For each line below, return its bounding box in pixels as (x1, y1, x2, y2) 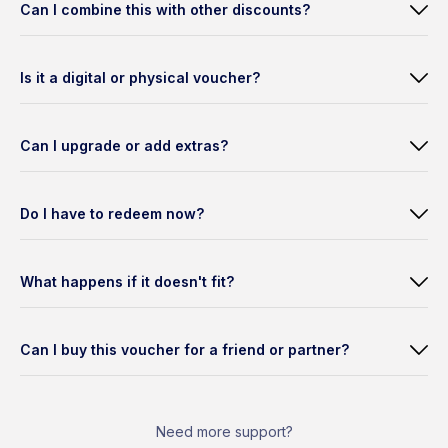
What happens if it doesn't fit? (20, 273, 234, 291)
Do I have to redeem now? (20, 205, 204, 223)
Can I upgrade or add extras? (20, 137, 228, 155)
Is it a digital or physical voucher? (20, 69, 260, 87)
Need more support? (155, 422, 293, 440)
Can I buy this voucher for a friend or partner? (20, 341, 349, 359)
